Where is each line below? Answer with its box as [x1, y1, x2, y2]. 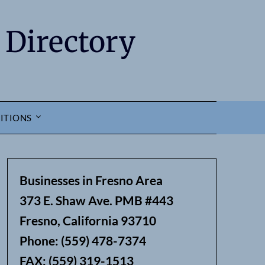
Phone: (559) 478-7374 [19, 233, 146, 248]
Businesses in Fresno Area [19, 173, 163, 188]
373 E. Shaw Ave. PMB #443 [19, 193, 173, 208]
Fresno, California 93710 [19, 213, 156, 228]
